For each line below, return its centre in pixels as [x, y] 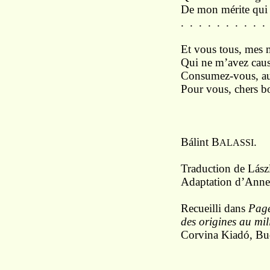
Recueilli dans [215, 208]
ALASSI [237, 143]
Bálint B [200, 142]
